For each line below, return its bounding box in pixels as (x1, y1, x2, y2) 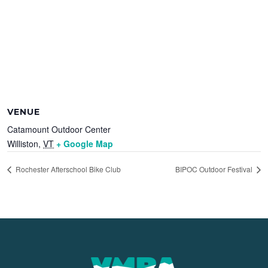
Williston (7, 137, 39, 150)
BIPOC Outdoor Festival (175, 163, 254, 174)
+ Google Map (56, 137, 114, 150)
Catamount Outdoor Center (7, 123, 111, 135)
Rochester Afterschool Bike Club (14, 163, 121, 174)
